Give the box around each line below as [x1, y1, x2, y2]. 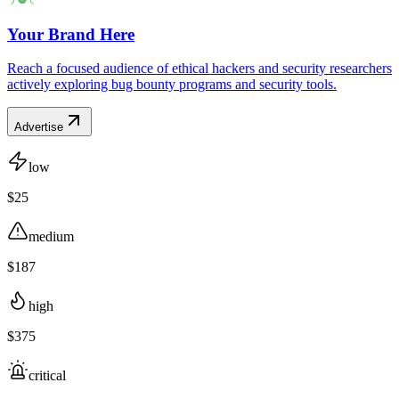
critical [28, 368, 66, 384]
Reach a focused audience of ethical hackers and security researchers [7, 61, 392, 77]
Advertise [14, 120, 63, 134]
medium [28, 229, 74, 245]
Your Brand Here [7, 24, 134, 44]
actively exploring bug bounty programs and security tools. [7, 77, 337, 93]
